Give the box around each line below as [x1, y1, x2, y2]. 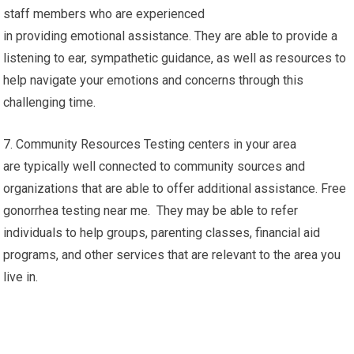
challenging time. [3, 95, 96, 111]
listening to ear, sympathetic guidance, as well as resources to [3, 51, 347, 66]
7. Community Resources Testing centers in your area [3, 137, 297, 153]
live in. [3, 269, 39, 285]
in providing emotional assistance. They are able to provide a [3, 28, 338, 44]
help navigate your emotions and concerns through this [3, 73, 304, 88]
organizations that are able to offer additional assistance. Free [3, 181, 347, 197]
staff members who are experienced [3, 6, 205, 22]
